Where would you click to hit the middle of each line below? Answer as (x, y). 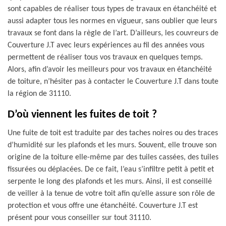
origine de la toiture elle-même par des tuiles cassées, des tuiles (113, 157)
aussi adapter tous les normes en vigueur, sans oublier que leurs (112, 21)
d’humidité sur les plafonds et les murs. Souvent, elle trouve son (112, 145)
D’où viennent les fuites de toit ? (82, 115)
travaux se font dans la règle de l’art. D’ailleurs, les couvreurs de (113, 33)
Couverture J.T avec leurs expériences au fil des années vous (106, 45)
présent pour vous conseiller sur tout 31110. (79, 218)
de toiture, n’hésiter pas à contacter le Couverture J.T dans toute (113, 82)
